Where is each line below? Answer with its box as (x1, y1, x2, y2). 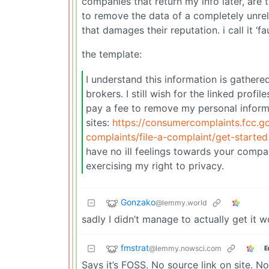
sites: (86, 116, 112, 128)
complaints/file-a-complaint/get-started (86, 130, 268, 143)
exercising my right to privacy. (86, 159, 224, 172)
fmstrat (121, 243, 149, 253)
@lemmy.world (156, 198, 207, 208)
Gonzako (121, 197, 156, 208)
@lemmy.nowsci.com (149, 244, 222, 253)
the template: (82, 48, 142, 61)
